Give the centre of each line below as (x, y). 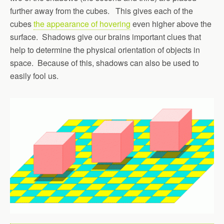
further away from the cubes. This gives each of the (101, 11)
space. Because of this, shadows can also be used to (104, 63)
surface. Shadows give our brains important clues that (105, 37)
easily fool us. (34, 76)
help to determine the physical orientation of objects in (105, 50)
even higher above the (171, 24)
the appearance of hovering (82, 24)
